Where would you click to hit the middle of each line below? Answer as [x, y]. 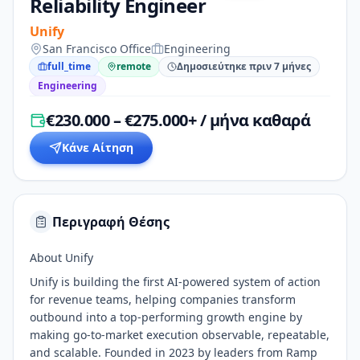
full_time [69, 66]
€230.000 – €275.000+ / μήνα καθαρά [178, 120]
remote [134, 66]
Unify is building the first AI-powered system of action [175, 282]
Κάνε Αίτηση [98, 147]
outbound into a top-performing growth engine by [166, 317]
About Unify [61, 258]
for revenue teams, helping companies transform [163, 299]
